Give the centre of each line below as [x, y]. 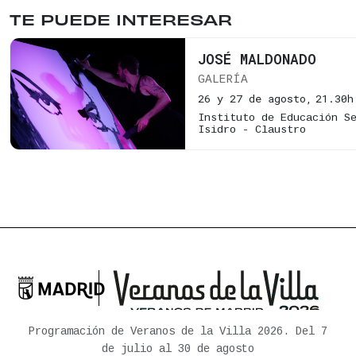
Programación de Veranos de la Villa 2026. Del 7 [178, 331]
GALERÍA [223, 79]
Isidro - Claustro [252, 130]
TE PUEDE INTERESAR [121, 19]
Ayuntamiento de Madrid [103, 296]
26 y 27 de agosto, [255, 98]
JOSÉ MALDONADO [257, 59]
